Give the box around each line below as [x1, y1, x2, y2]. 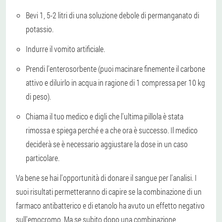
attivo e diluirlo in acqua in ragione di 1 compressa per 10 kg [26, 77, 205, 88]
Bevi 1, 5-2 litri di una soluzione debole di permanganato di [26, 9, 199, 20]
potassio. [26, 23, 54, 34]
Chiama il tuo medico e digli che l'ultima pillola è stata [26, 111, 183, 121]
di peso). [26, 91, 51, 102]
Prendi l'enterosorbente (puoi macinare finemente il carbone [26, 63, 205, 74]
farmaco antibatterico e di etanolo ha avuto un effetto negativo [16, 200, 205, 211]
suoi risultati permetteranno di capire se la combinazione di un [16, 186, 202, 197]
